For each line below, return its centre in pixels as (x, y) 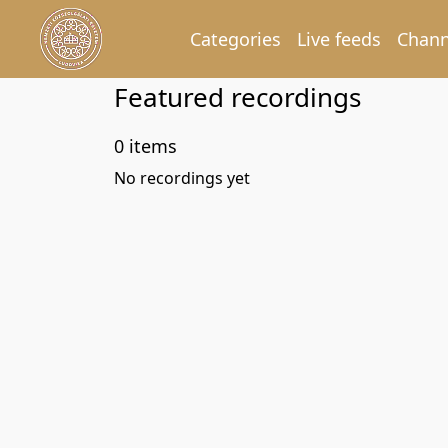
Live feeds (339, 38)
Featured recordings (237, 97)
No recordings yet (182, 178)
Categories (235, 38)
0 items (145, 146)
